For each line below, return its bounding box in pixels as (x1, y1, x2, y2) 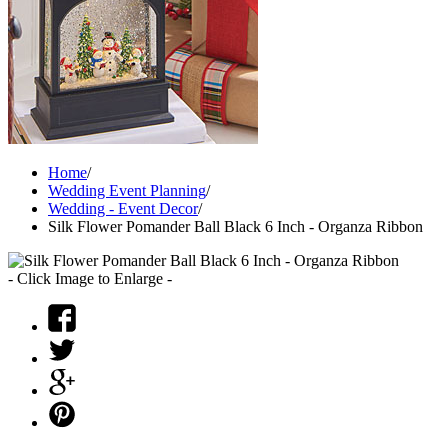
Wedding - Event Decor (48, 200, 198, 218)
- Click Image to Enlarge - (8, 270, 172, 288)
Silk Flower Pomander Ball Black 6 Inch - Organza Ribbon (48, 218, 423, 236)
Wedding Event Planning (48, 182, 206, 200)
